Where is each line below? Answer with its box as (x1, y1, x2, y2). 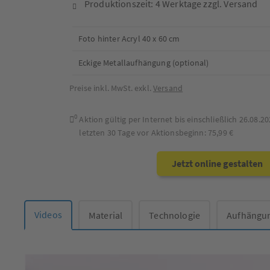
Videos (34, 209, 62, 221)
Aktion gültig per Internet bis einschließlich (79, 113, 239, 125)
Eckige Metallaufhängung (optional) (78, 57, 209, 68)
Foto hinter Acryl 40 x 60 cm (78, 33, 180, 44)
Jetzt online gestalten (172, 157, 263, 169)
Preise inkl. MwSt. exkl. (69, 82, 154, 93)
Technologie (149, 209, 201, 221)
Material (89, 209, 123, 221)
